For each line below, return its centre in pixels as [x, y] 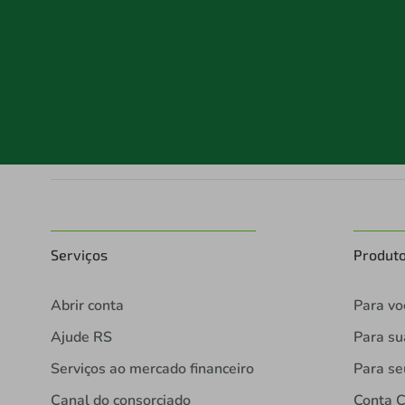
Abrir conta [87, 306]
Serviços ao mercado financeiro [152, 369]
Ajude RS [81, 337]
